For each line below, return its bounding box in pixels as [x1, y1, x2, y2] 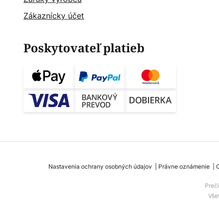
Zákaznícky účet [23, 10, 84, 22]
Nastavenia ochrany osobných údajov [48, 162, 152, 171]
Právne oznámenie [158, 162, 210, 171]
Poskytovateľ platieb [23, 40, 145, 57]
